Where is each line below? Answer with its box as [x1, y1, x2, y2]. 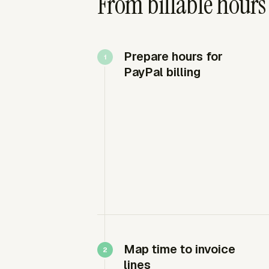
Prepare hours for [124, 48, 223, 64]
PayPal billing [124, 64, 201, 80]
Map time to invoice [124, 241, 235, 257]
